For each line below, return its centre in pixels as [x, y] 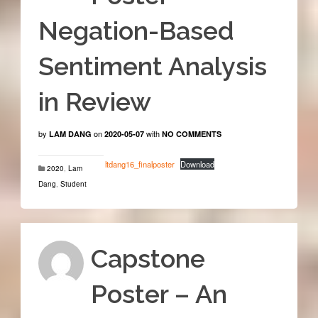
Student [73, 183]
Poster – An [159, 294]
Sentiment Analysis [152, 66]
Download [198, 164]
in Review [94, 101]
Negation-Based [136, 30]
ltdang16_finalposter [139, 164]
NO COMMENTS [191, 133]
